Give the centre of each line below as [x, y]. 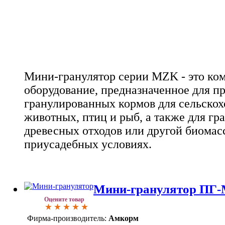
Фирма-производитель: [67, 218]
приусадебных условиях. [88, 144]
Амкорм [124, 218]
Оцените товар [64, 200]
